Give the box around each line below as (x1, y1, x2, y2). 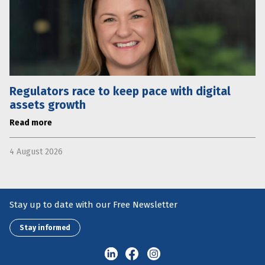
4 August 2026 (9, 146, 63, 157)
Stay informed (20, 224, 70, 232)
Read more (9, 117, 52, 128)
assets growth (9, 98, 86, 112)
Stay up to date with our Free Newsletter (9, 199, 177, 210)
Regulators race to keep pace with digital (9, 84, 231, 98)
